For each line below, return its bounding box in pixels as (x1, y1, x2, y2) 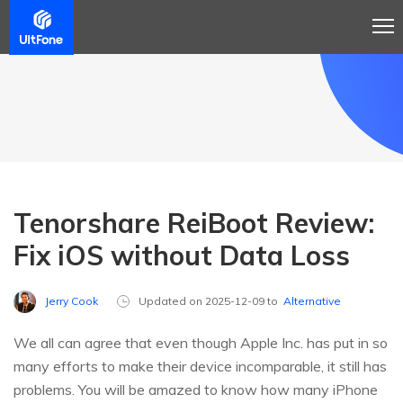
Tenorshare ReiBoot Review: (13, 206, 374, 240)
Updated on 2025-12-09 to (139, 294, 283, 309)
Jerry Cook (45, 294, 98, 308)
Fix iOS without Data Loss (13, 238, 350, 273)
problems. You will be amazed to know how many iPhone (13, 381, 378, 399)
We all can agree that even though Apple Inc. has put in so (13, 334, 388, 353)
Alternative (283, 294, 341, 309)
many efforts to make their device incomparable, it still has (13, 357, 387, 376)
